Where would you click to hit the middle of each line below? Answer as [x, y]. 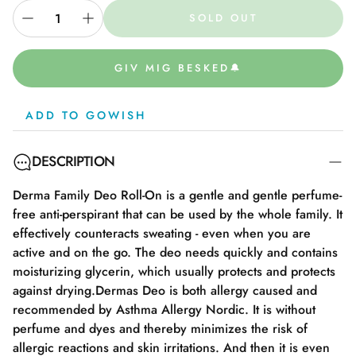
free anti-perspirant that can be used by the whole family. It [178, 214]
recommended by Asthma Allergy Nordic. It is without [164, 310]
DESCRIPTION [74, 161]
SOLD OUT [223, 18]
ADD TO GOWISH [86, 115]
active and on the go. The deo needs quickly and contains [175, 252]
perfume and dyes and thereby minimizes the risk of [160, 329]
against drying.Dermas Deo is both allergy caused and [165, 290]
